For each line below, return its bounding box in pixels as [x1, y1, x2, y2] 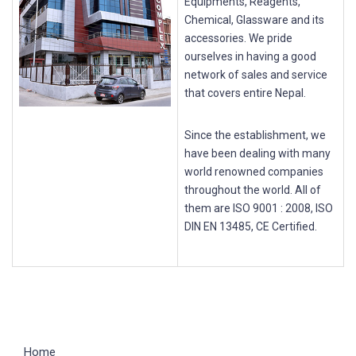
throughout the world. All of [184, 184, 321, 196]
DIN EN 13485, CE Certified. [184, 220, 317, 233]
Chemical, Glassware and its [184, 14, 324, 26]
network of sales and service [184, 68, 327, 81]
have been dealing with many [184, 147, 331, 160]
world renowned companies [184, 165, 323, 178]
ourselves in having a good [184, 50, 316, 63]
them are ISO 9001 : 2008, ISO [184, 202, 333, 215]
